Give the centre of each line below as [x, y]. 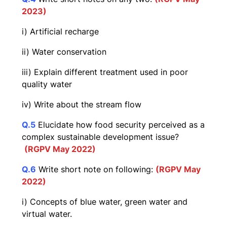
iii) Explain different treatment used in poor [105, 72]
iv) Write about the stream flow [82, 104]
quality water [47, 84]
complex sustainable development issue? [100, 137]
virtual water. [47, 214]
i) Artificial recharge [60, 31]
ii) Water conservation [64, 51]
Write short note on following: [96, 169]
